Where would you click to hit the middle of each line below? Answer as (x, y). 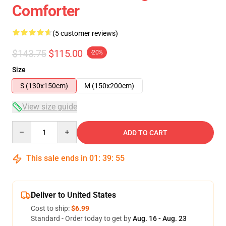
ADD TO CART (145, 133)
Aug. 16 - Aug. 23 (160, 218)
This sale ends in (57, 158)
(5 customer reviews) (85, 33)
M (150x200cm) (109, 86)
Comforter (46, 11)
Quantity (25, 126)
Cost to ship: (51, 208)
